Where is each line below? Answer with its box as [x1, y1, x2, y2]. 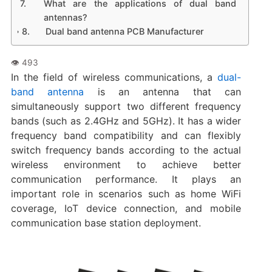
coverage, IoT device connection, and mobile [10, 202, 242, 214]
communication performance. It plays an [10, 172, 242, 185]
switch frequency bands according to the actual [10, 143, 242, 156]
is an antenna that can [84, 85, 242, 98]
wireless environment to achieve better [10, 158, 242, 171]
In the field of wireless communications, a [10, 70, 218, 83]
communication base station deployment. [10, 216, 201, 229]
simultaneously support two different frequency [10, 100, 242, 112]
